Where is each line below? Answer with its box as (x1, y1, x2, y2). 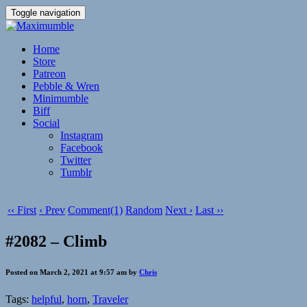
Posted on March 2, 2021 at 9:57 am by (5, 267, 139, 276)
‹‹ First (8, 204, 36, 216)
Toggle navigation (11, 8, 80, 18)
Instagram (60, 130, 103, 141)
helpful (32, 293, 62, 305)
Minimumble (33, 93, 88, 104)
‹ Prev (39, 204, 65, 216)
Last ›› (195, 204, 223, 216)
